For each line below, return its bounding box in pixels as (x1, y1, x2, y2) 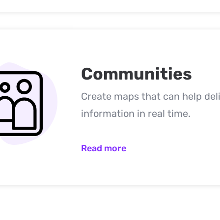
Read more (81, 143, 126, 154)
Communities (81, 64, 192, 84)
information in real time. (81, 108, 191, 119)
